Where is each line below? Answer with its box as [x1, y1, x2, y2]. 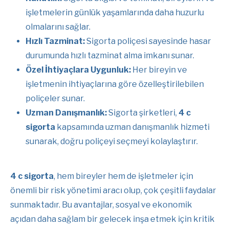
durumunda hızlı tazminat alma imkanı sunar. [26, 50, 194, 60]
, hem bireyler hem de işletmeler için [54, 171, 193, 181]
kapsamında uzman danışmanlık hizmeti [55, 122, 210, 132]
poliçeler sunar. [26, 93, 85, 103]
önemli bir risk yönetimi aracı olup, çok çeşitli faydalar [10, 185, 216, 195]
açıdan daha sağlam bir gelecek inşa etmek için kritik [10, 214, 215, 224]
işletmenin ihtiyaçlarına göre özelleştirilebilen [26, 79, 204, 89]
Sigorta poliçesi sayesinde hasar [85, 36, 211, 46]
